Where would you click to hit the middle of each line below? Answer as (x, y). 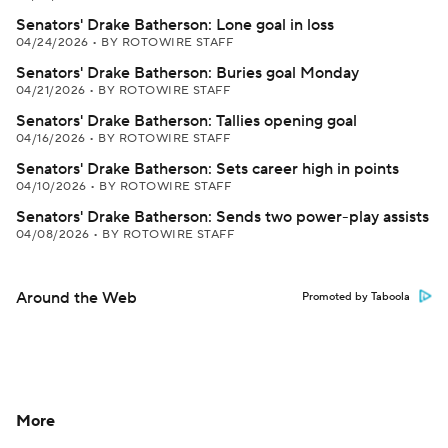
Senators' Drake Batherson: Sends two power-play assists (222, 217)
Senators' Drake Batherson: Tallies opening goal (186, 121)
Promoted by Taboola (356, 297)
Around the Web (76, 298)
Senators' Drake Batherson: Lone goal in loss (175, 25)
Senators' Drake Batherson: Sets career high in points (207, 169)
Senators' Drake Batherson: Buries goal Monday (187, 73)
